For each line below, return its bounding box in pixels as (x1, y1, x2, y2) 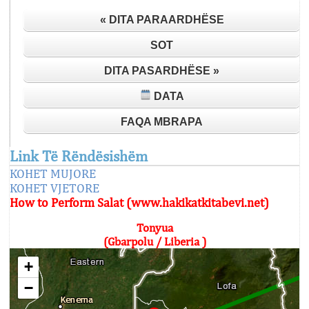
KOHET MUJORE (10, 166, 96, 181)
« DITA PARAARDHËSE (99, 14, 224, 26)
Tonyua (136, 221, 173, 235)
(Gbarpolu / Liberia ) (103, 235, 206, 248)
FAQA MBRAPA (121, 116, 203, 128)
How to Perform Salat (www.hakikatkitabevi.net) (10, 195, 269, 210)
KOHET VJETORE (10, 181, 99, 195)
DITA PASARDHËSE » (104, 65, 219, 77)
